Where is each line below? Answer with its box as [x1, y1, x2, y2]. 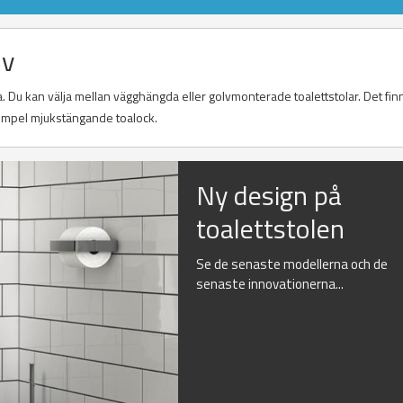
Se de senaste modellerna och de [196, 254, 389, 275]
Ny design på [196, 175, 343, 217]
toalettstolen [196, 208, 345, 250]
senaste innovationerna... [196, 273, 345, 295]
